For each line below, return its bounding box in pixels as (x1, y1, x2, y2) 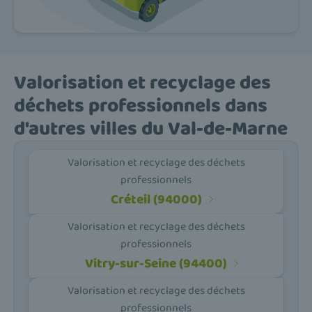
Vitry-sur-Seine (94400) (85, 252, 227, 274)
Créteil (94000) (110, 188, 202, 210)
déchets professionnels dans (14, 91, 267, 122)
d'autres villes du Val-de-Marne (14, 114, 288, 145)
